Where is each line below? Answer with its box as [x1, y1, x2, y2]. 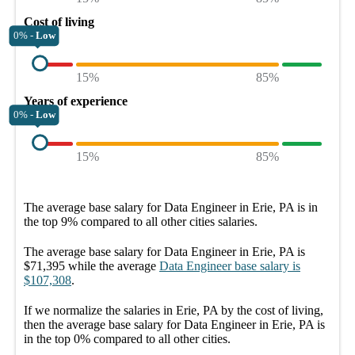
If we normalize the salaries [24, 303, 163, 317]
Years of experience [24, 94, 128, 108]
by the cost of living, [218, 303, 323, 317]
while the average [65, 258, 156, 273]
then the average [24, 317, 109, 331]
